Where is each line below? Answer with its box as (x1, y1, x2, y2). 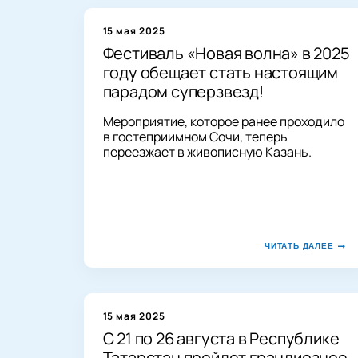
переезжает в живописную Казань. (102, 142, 312, 161)
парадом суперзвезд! (102, 80, 264, 102)
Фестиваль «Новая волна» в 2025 (102, 42, 350, 64)
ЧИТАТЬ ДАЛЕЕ (264, 241, 334, 250)
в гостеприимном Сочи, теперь (102, 127, 288, 145)
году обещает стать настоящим (102, 61, 338, 83)
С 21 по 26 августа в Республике (102, 327, 340, 349)
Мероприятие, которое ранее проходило (102, 112, 344, 130)
